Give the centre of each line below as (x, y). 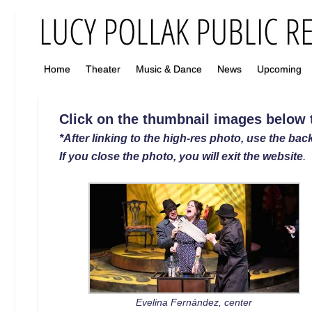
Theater (103, 69)
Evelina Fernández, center (194, 302)
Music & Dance (169, 69)
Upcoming (279, 69)
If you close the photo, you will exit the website (181, 156)
